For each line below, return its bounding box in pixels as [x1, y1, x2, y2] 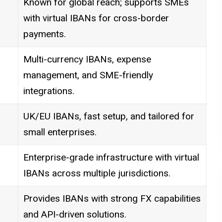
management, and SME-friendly [23, 69, 153, 81]
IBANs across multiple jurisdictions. [23, 167, 170, 179]
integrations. [23, 85, 74, 97]
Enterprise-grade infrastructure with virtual [23, 152, 199, 164]
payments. [23, 28, 66, 40]
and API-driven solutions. [23, 209, 126, 221]
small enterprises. [23, 126, 97, 138]
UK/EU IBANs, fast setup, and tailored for [23, 111, 194, 122]
